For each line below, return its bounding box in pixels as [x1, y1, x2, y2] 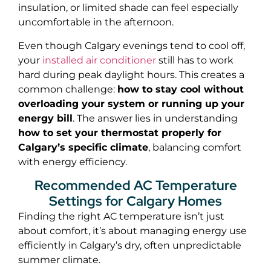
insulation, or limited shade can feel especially [18, 2, 238, 14]
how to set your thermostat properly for [18, 126, 221, 139]
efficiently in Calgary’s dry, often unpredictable [18, 239, 241, 251]
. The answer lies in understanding [73, 112, 238, 124]
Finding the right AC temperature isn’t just [18, 210, 224, 222]
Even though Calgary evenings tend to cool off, [18, 39, 245, 51]
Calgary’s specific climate [18, 141, 148, 153]
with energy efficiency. [18, 155, 127, 168]
